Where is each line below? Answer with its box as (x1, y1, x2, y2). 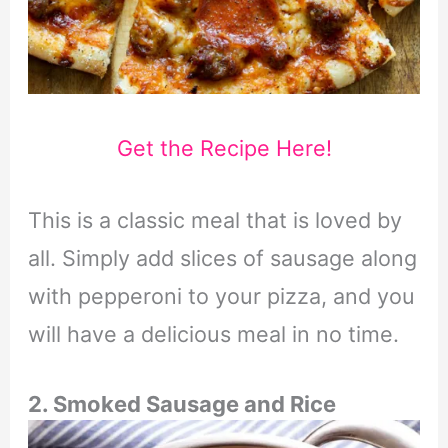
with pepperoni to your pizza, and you (27, 283, 415, 310)
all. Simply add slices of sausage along (27, 245, 417, 272)
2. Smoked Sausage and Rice (27, 390, 336, 417)
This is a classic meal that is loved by (27, 207, 402, 234)
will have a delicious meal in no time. (27, 321, 399, 348)
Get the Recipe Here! (116, 134, 332, 161)
